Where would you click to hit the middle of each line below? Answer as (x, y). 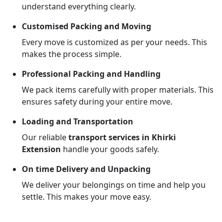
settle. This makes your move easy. (86, 197)
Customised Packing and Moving (86, 26)
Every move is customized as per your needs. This (114, 42)
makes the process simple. (72, 54)
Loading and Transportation (78, 121)
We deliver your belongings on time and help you (114, 185)
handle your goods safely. (110, 149)
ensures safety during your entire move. (97, 102)
